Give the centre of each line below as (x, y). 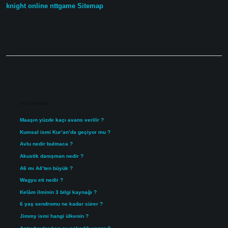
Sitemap (90, 6)
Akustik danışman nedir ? (51, 156)
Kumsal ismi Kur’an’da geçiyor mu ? (65, 132)
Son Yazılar (34, 103)
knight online (27, 6)
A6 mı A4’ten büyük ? (46, 168)
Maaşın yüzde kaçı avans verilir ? (62, 120)
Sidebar (47, 84)
